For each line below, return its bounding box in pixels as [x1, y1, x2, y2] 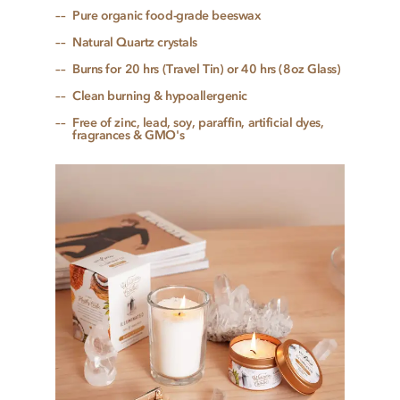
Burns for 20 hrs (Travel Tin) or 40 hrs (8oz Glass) [72, 62, 341, 78]
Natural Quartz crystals [72, 35, 197, 51]
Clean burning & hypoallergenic [72, 88, 247, 104]
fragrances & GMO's [72, 128, 185, 144]
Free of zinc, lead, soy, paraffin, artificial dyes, [72, 115, 324, 131]
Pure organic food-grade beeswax [72, 8, 262, 24]
